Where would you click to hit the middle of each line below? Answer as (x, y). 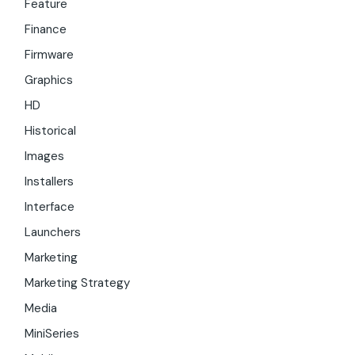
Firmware (50, 55)
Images (45, 157)
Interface (50, 207)
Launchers (53, 233)
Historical (51, 131)
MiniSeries (52, 334)
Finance (46, 30)
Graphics (49, 80)
